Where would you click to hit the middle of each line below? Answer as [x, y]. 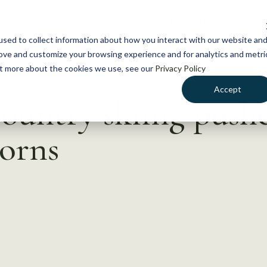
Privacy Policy [180, 68]
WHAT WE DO [225, 20]
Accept [228, 89]
